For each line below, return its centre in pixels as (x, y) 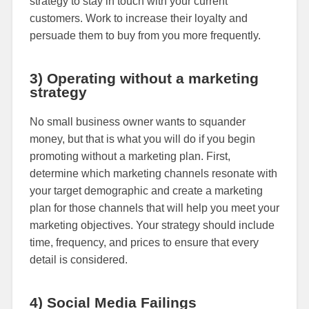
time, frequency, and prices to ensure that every (144, 242)
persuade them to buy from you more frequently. (145, 35)
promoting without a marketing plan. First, (130, 156)
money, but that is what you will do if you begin (142, 139)
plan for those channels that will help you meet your (154, 208)
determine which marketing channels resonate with (153, 173)
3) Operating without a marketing (144, 78)
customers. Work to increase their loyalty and (138, 18)
